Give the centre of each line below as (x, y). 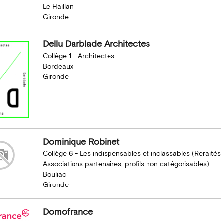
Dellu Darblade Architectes (96, 44)
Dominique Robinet (81, 142)
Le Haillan (58, 7)
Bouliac (54, 174)
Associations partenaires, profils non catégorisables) (126, 164)
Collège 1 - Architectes (78, 56)
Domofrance (68, 212)
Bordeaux (58, 66)
